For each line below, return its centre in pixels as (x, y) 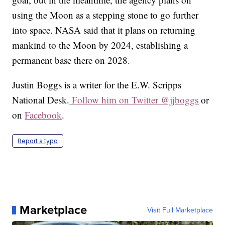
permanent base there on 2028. (71, 60)
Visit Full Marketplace (180, 210)
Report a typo (38, 141)
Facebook (43, 115)
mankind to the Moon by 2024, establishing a (100, 45)
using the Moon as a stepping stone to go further (105, 15)
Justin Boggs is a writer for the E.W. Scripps (97, 85)
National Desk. (41, 100)
